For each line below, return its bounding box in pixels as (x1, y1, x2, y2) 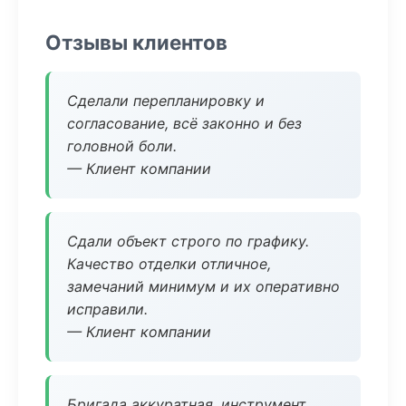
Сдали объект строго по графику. (67, 232, 309, 250)
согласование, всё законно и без (67, 114, 302, 132)
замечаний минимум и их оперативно (67, 277, 340, 295)
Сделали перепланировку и (67, 92, 265, 110)
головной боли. (67, 137, 177, 155)
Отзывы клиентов (45, 30, 227, 54)
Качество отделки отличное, (67, 255, 271, 273)
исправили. (67, 300, 148, 318)
